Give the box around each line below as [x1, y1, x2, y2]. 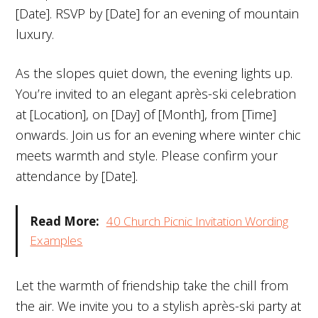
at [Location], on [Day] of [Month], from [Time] [16, 105, 277, 123]
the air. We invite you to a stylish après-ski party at [16, 297, 302, 314]
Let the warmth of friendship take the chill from [16, 276, 289, 294]
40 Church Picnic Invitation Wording [106, 213, 288, 230]
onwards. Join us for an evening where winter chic [16, 126, 302, 143]
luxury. [16, 25, 55, 43]
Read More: [30, 213, 100, 230]
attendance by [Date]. [16, 167, 138, 185]
